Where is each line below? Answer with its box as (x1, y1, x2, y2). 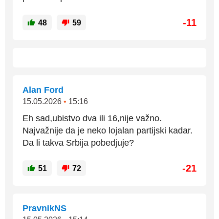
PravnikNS (22, 203, 66, 213)
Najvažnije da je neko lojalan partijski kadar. (22, 126, 193, 135)
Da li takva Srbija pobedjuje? (22, 138, 134, 148)
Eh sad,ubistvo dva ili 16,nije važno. (22, 113, 162, 123)
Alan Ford (22, 85, 64, 95)
